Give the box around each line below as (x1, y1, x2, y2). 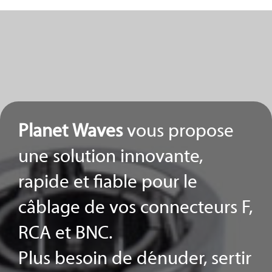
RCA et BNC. (18, 224, 112, 243)
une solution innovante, (18, 148, 203, 167)
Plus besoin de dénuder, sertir (18, 250, 251, 269)
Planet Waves (18, 122, 123, 141)
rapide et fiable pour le (18, 173, 197, 192)
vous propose (123, 122, 234, 141)
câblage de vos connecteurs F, (18, 199, 253, 218)
